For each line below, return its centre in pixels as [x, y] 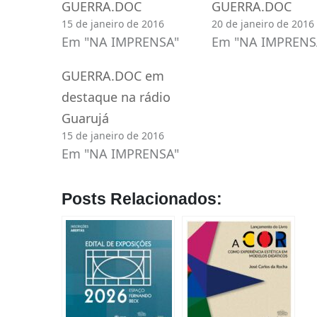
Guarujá [85, 118]
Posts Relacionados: [142, 199]
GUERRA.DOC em [113, 75]
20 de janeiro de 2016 [263, 23]
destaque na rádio [116, 97]
